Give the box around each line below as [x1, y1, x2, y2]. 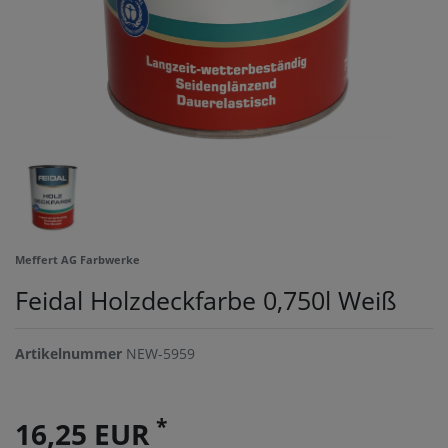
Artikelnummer [15, 343, 126, 363]
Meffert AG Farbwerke [15, 251, 140, 267]
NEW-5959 [126, 343, 195, 363]
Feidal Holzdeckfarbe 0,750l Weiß [15, 282, 397, 317]
